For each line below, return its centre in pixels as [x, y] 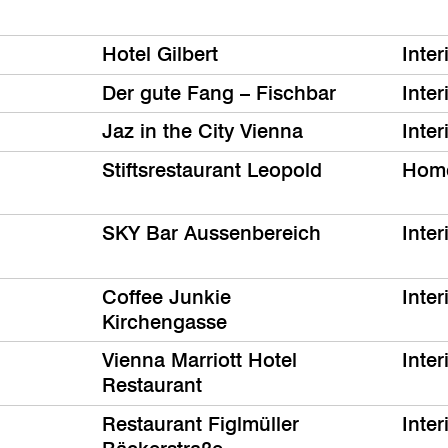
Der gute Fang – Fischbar [219, 92]
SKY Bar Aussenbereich [211, 233]
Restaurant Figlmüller [200, 423]
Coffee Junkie [166, 296]
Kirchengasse [164, 321]
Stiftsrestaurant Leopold [212, 169]
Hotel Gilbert [160, 54]
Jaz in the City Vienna [202, 131]
